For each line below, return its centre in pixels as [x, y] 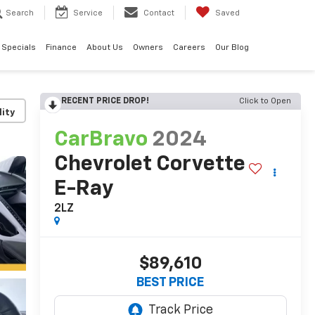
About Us [105, 48]
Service [88, 13]
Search [20, 13]
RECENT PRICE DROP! [105, 101]
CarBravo [101, 140]
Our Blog [232, 48]
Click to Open [265, 101]
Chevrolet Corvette [149, 165]
